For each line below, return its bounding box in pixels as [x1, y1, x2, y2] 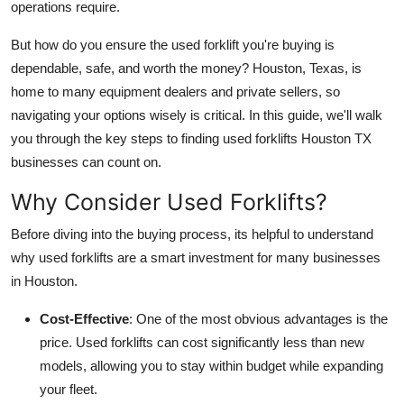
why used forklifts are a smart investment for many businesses [11, 250, 381, 266]
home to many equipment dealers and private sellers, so [11, 84, 340, 100]
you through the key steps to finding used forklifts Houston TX [11, 131, 372, 147]
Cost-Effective [40, 311, 129, 327]
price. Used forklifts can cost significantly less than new [40, 335, 364, 351]
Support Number [14, 6, 128, 24]
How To [14, 50, 67, 69]
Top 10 [14, 95, 60, 113]
